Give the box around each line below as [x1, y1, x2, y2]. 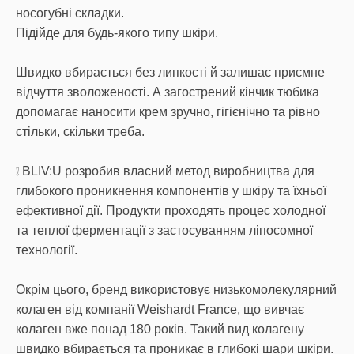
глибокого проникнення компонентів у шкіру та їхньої [16, 184, 326, 198]
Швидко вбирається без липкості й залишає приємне [16, 66, 325, 79]
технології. [16, 243, 77, 257]
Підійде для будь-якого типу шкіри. [16, 26, 218, 40]
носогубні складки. [16, 6, 124, 20]
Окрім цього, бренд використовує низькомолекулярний [16, 283, 337, 296]
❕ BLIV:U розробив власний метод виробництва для [16, 164, 314, 178]
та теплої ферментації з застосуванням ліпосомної [16, 224, 313, 237]
